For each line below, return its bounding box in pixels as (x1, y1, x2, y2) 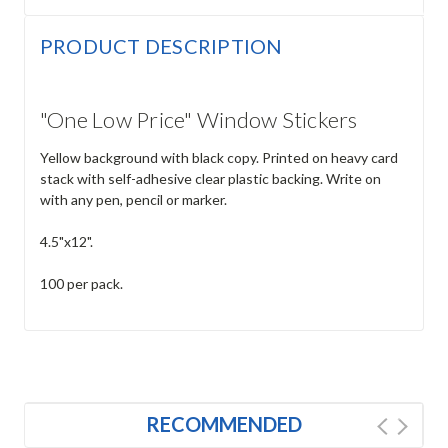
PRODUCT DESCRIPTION (39, 34, 283, 59)
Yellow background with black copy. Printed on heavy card (39, 149, 398, 167)
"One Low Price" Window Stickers (39, 106, 358, 134)
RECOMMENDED (145, 412, 302, 437)
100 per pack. (39, 275, 123, 293)
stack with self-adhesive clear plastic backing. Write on (39, 170, 381, 188)
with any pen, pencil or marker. (39, 191, 227, 209)
